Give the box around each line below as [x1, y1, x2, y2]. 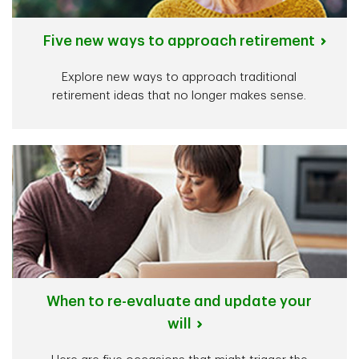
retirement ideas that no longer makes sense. [52, 90, 307, 103]
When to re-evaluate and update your [46, 293, 313, 309]
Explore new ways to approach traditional [62, 71, 297, 84]
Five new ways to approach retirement [43, 34, 316, 49]
